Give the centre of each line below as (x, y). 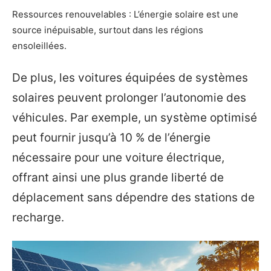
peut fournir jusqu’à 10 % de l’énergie (111, 137)
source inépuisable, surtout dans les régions (108, 30)
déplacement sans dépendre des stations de (133, 197)
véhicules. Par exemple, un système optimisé (135, 117)
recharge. (38, 217)
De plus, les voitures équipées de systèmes (130, 77)
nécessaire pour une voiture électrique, (118, 157)
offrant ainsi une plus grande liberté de (118, 177)
